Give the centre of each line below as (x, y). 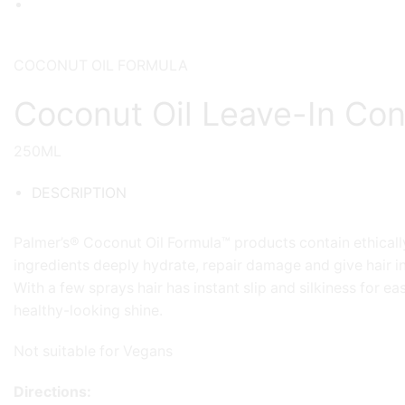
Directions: (52, 391)
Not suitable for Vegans (93, 351)
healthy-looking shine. (88, 310)
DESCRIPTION (79, 193)
